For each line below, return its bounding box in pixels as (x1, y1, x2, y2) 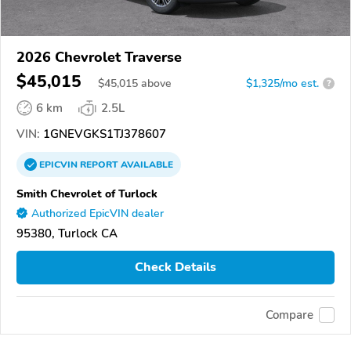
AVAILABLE (118, 157, 173, 171)
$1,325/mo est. (246, 75, 319, 91)
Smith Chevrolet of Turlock (16, 185, 157, 201)
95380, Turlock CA (16, 225, 118, 241)
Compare (266, 307, 313, 324)
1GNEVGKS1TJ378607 (40, 125, 166, 142)
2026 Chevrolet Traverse (16, 47, 182, 67)
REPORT (80, 157, 118, 171)
